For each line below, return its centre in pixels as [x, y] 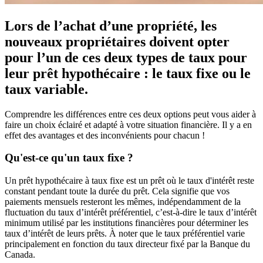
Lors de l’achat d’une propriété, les [111, 26]
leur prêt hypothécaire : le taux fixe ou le [128, 73]
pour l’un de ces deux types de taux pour [126, 57]
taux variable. [46, 89]
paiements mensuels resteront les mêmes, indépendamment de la [123, 202]
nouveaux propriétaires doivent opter [117, 41]
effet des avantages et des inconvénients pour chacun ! [105, 135]
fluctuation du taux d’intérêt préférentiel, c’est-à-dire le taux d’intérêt [131, 213]
